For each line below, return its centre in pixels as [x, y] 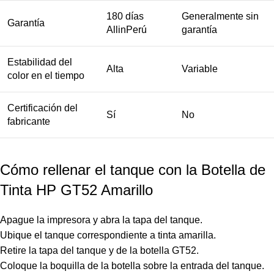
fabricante [29, 121]
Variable [200, 69]
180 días [125, 16]
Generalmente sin [220, 16]
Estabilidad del [40, 62]
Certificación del [43, 108]
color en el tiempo [46, 76]
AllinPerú [127, 30]
